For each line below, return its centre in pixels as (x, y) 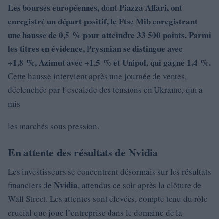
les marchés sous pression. (54, 126)
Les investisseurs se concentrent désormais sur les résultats (109, 171)
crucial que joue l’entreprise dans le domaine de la (95, 212)
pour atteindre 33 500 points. (134, 35)
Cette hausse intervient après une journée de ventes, (97, 76)
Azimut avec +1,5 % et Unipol (92, 62)
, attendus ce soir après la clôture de (140, 185)
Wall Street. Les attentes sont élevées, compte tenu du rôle (108, 199)
